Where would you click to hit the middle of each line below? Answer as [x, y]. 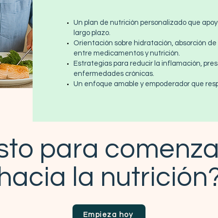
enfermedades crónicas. [114, 74]
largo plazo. [92, 33]
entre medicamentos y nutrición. [127, 53]
